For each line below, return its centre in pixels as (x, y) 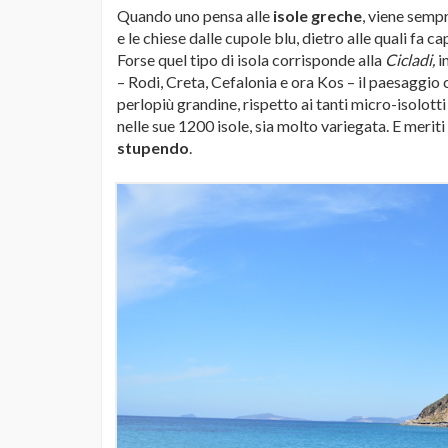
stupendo (153, 147)
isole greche (316, 15)
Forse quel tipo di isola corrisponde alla (251, 59)
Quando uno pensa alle (193, 15)
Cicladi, (410, 59)
